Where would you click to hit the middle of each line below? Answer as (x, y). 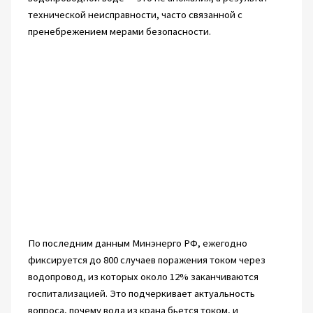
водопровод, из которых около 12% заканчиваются (143, 277)
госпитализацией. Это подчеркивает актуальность (141, 294)
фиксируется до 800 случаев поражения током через (146, 260)
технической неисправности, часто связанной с (135, 15)
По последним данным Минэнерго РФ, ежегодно (137, 243)
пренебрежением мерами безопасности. (119, 32)
